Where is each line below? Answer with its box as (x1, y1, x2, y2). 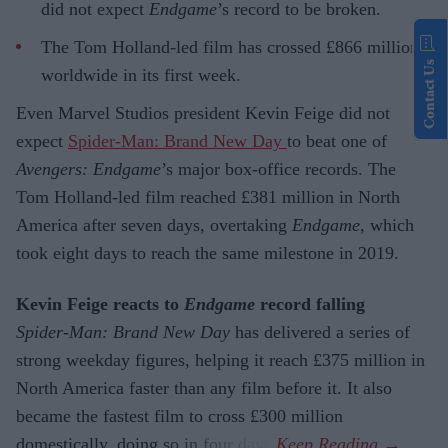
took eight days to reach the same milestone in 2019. (16, 242, 399, 263)
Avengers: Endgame (16, 158, 161, 179)
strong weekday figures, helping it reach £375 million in (16, 350, 425, 371)
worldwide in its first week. (41, 64, 241, 85)
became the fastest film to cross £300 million (16, 406, 343, 427)
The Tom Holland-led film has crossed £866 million (41, 36, 419, 57)
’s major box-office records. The (161, 158, 396, 179)
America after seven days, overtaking (16, 214, 292, 235)
